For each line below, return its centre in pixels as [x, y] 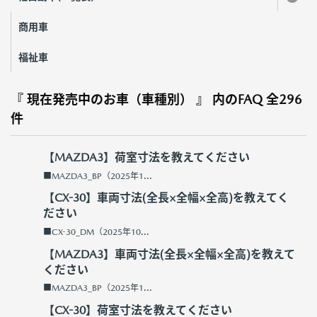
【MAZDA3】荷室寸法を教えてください [146, 158]
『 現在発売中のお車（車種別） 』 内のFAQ [137, 99]
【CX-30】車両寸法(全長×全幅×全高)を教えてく [166, 198]
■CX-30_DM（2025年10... [96, 232]
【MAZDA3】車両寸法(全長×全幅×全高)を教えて [169, 254]
